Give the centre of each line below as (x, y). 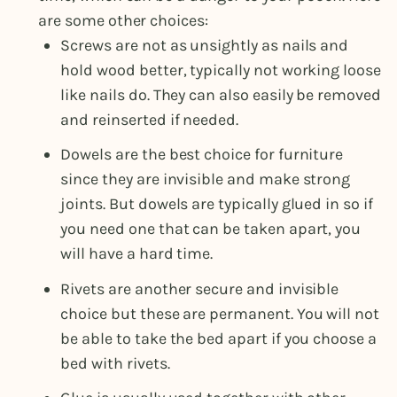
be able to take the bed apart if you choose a (218, 338)
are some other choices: (123, 21)
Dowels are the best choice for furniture (202, 155)
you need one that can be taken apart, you (211, 229)
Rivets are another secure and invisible (200, 288)
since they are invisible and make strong (206, 179)
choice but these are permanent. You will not (220, 313)
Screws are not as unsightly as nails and (205, 46)
